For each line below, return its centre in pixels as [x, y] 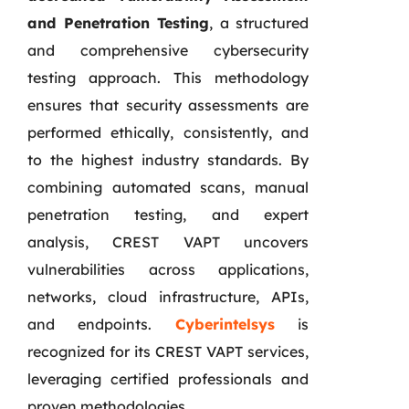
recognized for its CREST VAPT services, [168, 351]
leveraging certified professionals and [168, 378]
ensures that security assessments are [168, 105]
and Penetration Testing [118, 22]
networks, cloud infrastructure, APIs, [168, 296]
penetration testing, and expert [168, 214]
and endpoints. [101, 324]
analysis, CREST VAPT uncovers [168, 241]
